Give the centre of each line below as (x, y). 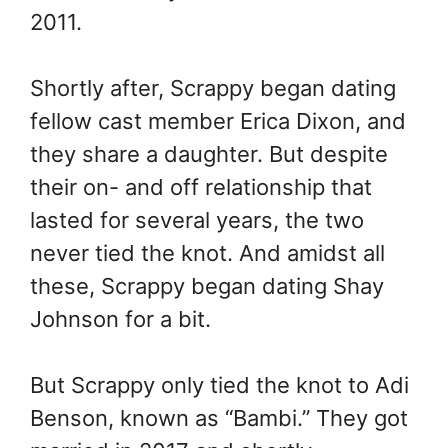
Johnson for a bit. (123, 319)
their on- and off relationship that (201, 187)
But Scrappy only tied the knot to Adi (219, 385)
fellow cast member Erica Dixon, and (218, 121)
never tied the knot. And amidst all (207, 253)
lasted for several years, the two (197, 220)
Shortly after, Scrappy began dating (213, 88)
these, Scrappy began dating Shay (207, 286)
